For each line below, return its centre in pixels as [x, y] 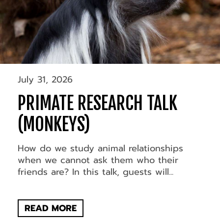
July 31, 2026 [45, 80]
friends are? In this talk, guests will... [95, 172]
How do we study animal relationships [100, 149]
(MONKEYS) [54, 125]
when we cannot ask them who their [98, 160]
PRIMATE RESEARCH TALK [97, 104]
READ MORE [50, 208]
